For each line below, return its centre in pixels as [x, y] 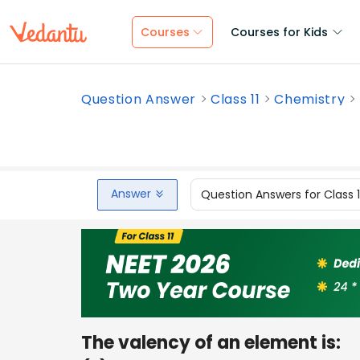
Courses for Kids [279, 32]
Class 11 [235, 99]
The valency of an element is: [211, 342]
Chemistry [310, 99]
